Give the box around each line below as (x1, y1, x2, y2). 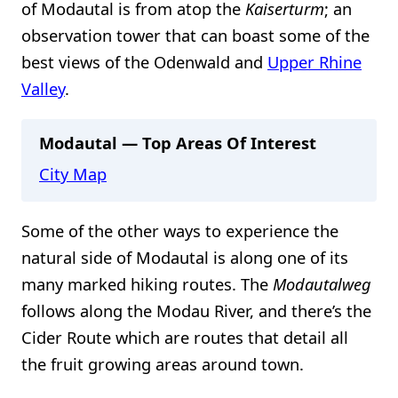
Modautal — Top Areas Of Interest (39, 131, 316, 154)
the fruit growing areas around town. (21, 352, 304, 375)
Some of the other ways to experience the (21, 219, 338, 242)
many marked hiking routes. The (21, 272, 273, 295)
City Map (39, 162, 107, 185)
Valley (21, 77, 65, 100)
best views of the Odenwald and (21, 51, 267, 74)
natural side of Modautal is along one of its (21, 245, 348, 268)
